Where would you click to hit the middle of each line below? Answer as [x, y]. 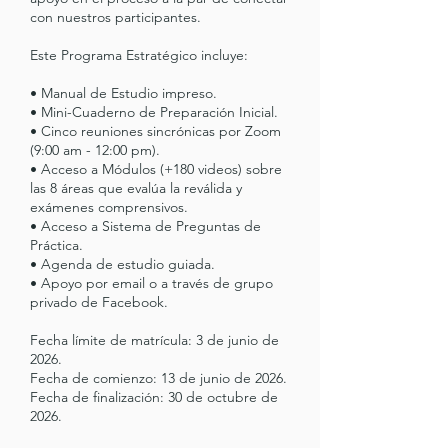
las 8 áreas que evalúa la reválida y [136, 188]
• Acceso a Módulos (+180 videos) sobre [156, 169]
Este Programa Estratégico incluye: [139, 55]
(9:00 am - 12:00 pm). [95, 150]
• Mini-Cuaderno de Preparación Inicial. [154, 112]
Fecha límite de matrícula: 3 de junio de [154, 340]
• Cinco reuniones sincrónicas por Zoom [155, 131]
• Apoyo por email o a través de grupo [151, 283]
